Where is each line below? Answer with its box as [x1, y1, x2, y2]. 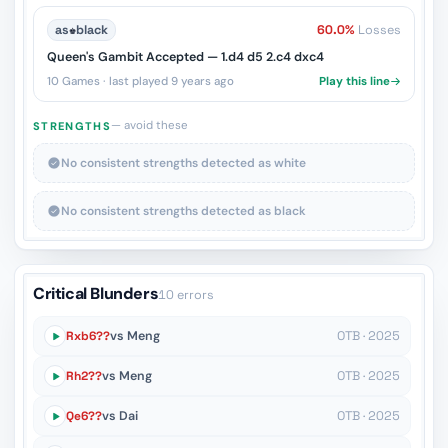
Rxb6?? [66, 328, 110, 344]
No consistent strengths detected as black [61, 203, 306, 219]
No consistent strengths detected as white [61, 155, 306, 171]
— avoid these [110, 118, 188, 133]
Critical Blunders [33, 283, 159, 304]
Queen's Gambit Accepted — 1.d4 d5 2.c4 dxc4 [47, 49, 324, 65]
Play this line [319, 74, 390, 89]
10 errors [158, 287, 215, 303]
